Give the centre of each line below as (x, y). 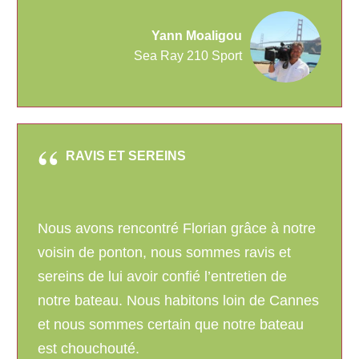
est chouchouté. (89, 349)
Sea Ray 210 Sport (188, 56)
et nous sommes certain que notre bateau (171, 325)
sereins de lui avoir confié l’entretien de (162, 277)
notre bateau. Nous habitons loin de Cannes (178, 301)
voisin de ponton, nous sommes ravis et (164, 253)
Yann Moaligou (197, 36)
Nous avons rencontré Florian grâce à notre (177, 229)
